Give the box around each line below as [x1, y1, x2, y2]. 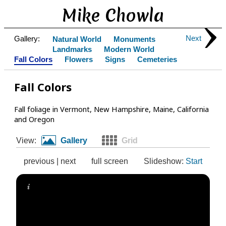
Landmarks [52, 45, 92, 53]
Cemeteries [137, 55, 177, 64]
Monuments [114, 35, 155, 43]
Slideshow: [144, 156, 186, 165]
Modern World [104, 45, 154, 53]
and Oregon [14, 114, 54, 124]
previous [24, 156, 54, 165]
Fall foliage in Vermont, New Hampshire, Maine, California [14, 103, 209, 114]
